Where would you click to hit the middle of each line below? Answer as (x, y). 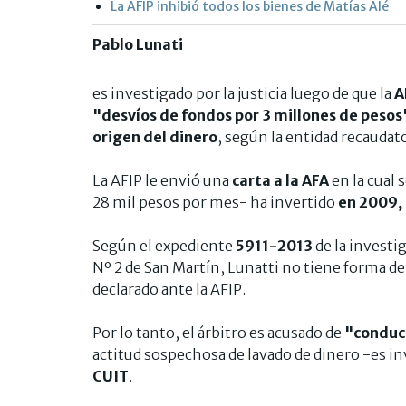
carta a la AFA (282, 180)
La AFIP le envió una (162, 180)
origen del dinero (155, 136)
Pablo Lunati (139, 44)
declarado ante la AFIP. (169, 289)
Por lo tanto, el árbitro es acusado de (217, 332)
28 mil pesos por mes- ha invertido (215, 202)
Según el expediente (164, 245)
